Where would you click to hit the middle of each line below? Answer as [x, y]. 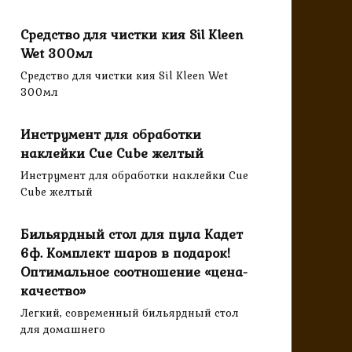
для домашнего [63, 330]
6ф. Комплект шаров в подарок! [125, 253]
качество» [53, 290]
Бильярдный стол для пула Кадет [132, 234]
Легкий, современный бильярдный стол [130, 313]
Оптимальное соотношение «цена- [134, 271]
